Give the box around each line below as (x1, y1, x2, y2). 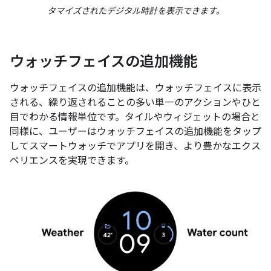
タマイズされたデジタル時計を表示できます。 (47, 5, 224, 17)
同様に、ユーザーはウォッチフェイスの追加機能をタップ (10, 126, 261, 139)
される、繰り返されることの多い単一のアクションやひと (10, 97, 261, 109)
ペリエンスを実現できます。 (10, 155, 134, 168)
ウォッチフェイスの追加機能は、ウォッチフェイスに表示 (10, 82, 261, 95)
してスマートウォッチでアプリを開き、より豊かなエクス (10, 140, 261, 153)
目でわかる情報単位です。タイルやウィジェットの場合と (10, 111, 260, 124)
